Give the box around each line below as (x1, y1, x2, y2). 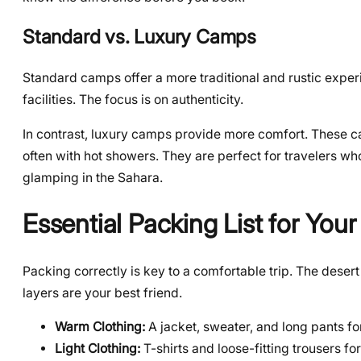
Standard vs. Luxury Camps (23, 25, 256, 49)
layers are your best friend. (23, 284, 182, 301)
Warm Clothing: (55, 319, 145, 335)
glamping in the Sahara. (23, 169, 163, 185)
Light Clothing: (55, 341, 140, 357)
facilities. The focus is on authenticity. (23, 91, 243, 107)
